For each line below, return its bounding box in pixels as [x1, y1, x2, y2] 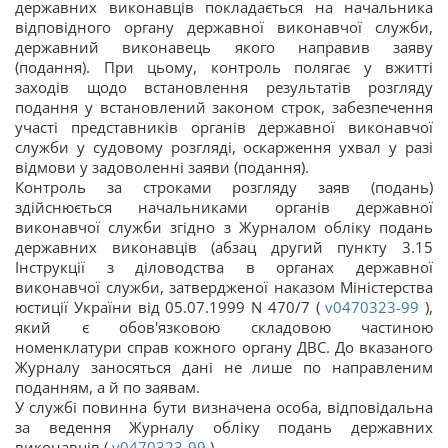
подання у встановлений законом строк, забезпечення [15, 97, 433, 118]
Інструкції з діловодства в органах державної [15, 257, 433, 278]
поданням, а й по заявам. [15, 377, 200, 398]
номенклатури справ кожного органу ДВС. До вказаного [15, 337, 433, 358]
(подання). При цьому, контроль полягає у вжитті [15, 57, 433, 78]
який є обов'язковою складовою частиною [15, 317, 433, 338]
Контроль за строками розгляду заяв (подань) [15, 177, 433, 198]
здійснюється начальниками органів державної [15, 197, 433, 218]
